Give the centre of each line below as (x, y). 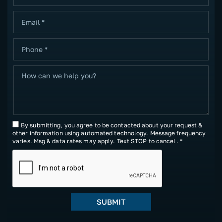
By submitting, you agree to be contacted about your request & (112, 125)
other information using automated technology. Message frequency (109, 133)
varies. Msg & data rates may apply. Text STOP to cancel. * (97, 141)
